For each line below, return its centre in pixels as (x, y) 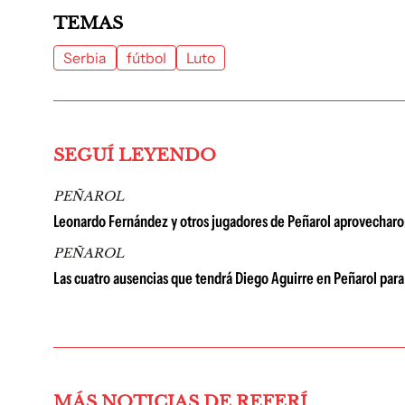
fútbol (146, 57)
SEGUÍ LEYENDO (135, 155)
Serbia (85, 57)
